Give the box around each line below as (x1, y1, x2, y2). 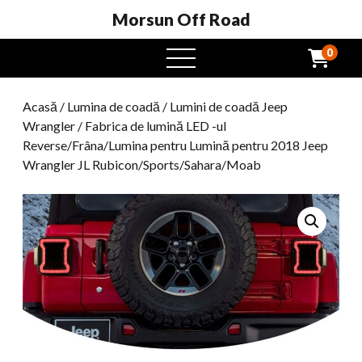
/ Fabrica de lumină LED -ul (75, 118, 226, 133)
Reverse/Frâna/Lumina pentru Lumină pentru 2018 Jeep (23, 137, 328, 153)
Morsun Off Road (112, 9, 250, 29)
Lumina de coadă (67, 99, 160, 114)
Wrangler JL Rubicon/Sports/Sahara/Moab (23, 157, 261, 172)
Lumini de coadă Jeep (170, 99, 288, 114)
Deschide (180, 69, 236, 84)
